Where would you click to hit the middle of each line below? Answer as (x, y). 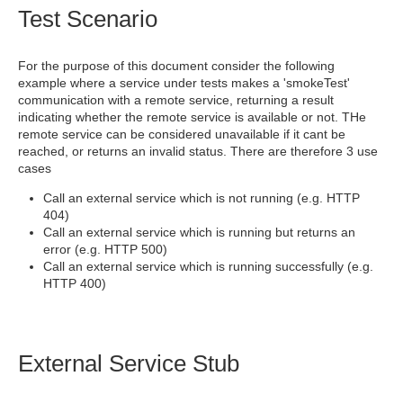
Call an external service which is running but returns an (199, 232)
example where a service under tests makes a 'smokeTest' (184, 83)
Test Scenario (88, 19)
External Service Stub (129, 363)
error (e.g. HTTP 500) (105, 249)
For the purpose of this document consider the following (176, 66)
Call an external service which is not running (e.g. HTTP (201, 198)
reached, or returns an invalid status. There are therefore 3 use (198, 151)
